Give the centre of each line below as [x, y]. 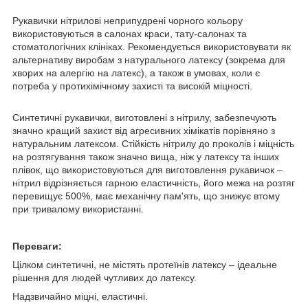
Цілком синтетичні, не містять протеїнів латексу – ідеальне [145, 264]
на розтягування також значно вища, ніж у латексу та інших [146, 156]
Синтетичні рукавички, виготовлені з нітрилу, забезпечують [144, 117]
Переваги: [37, 246]
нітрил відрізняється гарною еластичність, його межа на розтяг [154, 183]
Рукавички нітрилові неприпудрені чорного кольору [128, 20]
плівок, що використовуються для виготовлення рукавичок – [147, 169]
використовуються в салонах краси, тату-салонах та [130, 33]
